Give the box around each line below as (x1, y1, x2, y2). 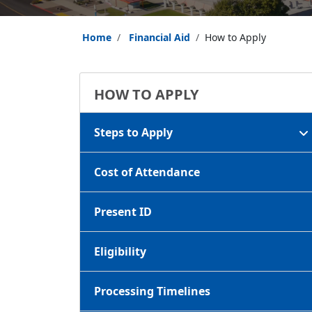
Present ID (94, 204, 152, 219)
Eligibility (94, 244, 146, 259)
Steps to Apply (94, 125, 173, 140)
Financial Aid (129, 31, 190, 44)
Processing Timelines (94, 283, 210, 299)
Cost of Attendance (94, 164, 200, 180)
